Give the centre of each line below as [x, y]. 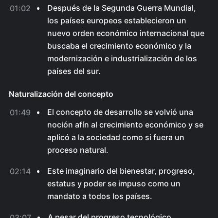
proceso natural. [78, 150]
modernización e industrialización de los [122, 58]
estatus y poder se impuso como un [114, 183]
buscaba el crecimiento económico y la [119, 46]
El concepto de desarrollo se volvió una [120, 112]
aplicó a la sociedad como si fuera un [116, 137]
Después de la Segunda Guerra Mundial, [122, 8]
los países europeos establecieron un [117, 20]
